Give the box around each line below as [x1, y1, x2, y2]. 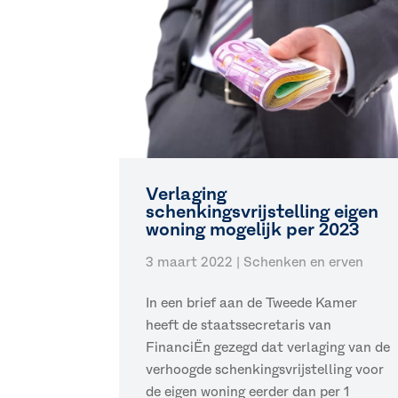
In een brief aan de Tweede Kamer [146, 295, 358, 311]
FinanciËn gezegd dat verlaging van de [146, 339, 391, 355]
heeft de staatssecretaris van [146, 317, 332, 333]
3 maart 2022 [146, 254, 234, 270]
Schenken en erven [243, 254, 364, 270]
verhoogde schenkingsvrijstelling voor [146, 362, 385, 378]
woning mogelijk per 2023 [146, 219, 360, 240]
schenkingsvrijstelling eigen [146, 201, 379, 222]
